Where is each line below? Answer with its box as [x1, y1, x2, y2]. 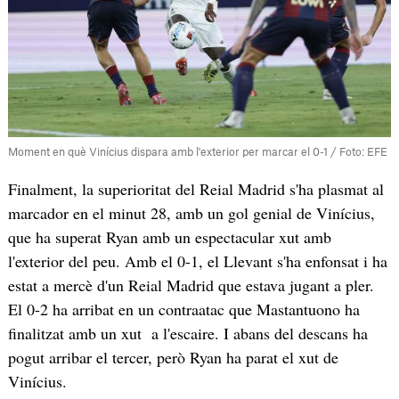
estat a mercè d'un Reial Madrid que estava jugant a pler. [7, 274, 374, 297]
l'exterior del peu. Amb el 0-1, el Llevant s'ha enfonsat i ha [7, 250, 387, 273]
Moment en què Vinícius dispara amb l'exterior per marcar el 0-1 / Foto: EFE [7, 147, 387, 159]
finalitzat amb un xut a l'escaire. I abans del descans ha [7, 322, 368, 345]
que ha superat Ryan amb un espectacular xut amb [7, 226, 331, 248]
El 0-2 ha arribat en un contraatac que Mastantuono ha [7, 298, 360, 321]
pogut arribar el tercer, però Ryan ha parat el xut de [7, 346, 338, 369]
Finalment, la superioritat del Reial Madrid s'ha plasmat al [7, 178, 384, 200]
